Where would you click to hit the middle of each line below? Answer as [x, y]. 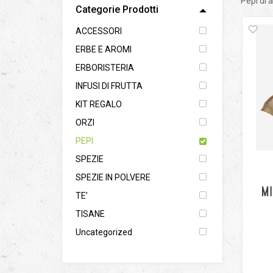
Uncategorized [104, 232]
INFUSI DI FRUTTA [109, 86]
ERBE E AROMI [104, 49]
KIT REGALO [99, 104]
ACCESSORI [99, 31]
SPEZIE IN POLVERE [113, 177]
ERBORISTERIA [105, 68]
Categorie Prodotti [117, 9]
